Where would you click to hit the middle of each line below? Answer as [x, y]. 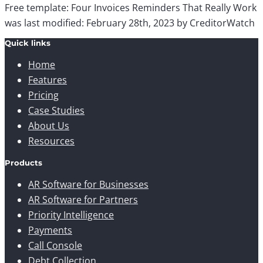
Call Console [55, 245]
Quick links [28, 43]
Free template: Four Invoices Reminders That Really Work [131, 8]
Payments [50, 230]
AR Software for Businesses [88, 184]
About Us [49, 126]
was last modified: [45, 23]
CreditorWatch [222, 23]
